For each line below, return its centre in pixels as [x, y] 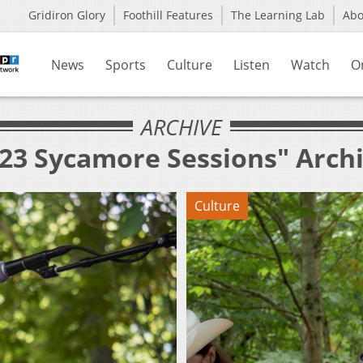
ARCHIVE [181, 127]
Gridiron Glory [67, 15]
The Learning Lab [278, 15]
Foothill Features [168, 15]
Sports [126, 65]
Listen [252, 65]
